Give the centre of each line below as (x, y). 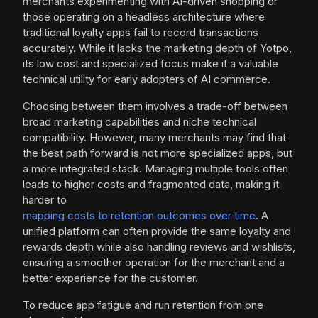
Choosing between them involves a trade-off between (155, 106)
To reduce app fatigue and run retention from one (143, 305)
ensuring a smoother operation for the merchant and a (154, 263)
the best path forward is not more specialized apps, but (158, 153)
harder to (45, 200)
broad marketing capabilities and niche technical (139, 122)
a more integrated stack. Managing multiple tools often (155, 169)
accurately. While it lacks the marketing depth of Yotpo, (157, 48)
